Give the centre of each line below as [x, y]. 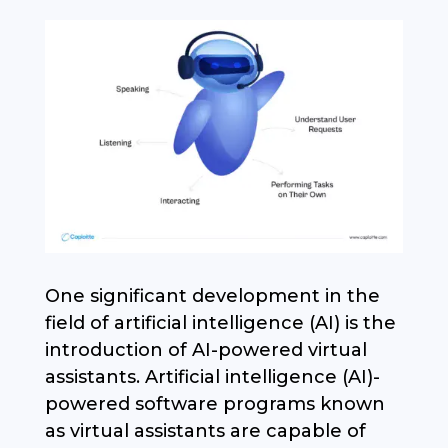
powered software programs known [214, 404]
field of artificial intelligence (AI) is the [220, 323]
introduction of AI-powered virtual [205, 350]
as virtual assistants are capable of [205, 431]
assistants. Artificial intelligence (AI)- [212, 377]
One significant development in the [212, 296]
